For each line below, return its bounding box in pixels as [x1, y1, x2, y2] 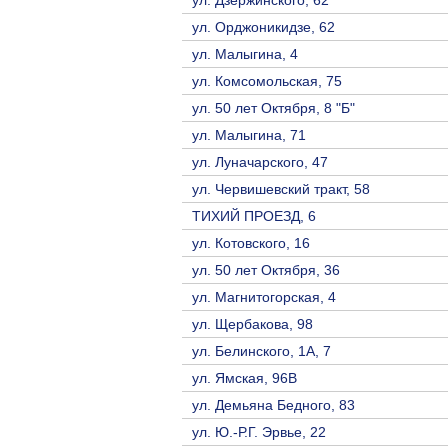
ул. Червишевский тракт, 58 [192, 180, 370, 197]
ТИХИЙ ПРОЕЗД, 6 [192, 207, 316, 224]
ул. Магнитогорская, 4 [192, 288, 336, 305]
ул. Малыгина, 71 [192, 126, 306, 143]
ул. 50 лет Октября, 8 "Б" [192, 99, 355, 116]
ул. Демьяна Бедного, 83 [192, 396, 355, 413]
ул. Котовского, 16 [192, 234, 310, 251]
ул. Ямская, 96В [192, 369, 297, 386]
